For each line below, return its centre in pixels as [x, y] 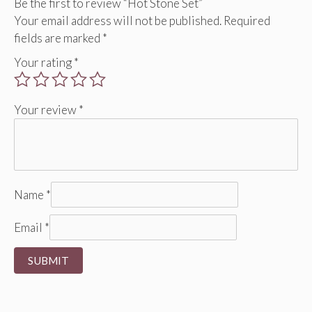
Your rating [44, 62]
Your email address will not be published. [118, 20]
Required [247, 20]
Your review [46, 109]
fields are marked [58, 38]
